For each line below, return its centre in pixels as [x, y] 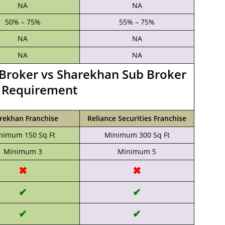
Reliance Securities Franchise [137, 118]
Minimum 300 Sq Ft [137, 135]
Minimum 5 [137, 151]
